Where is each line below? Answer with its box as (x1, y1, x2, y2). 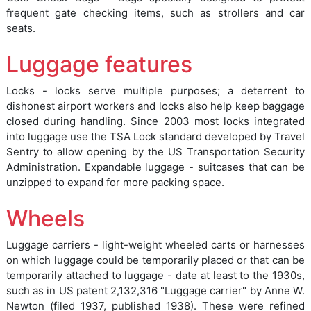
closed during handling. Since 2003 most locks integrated (6, 115, 305, 128)
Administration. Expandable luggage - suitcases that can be (6, 160, 305, 174)
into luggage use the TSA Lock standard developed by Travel (6, 130, 305, 144)
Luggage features (6, 51, 192, 78)
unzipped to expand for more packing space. (6, 176, 224, 190)
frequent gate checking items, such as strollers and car (6, 6, 305, 20)
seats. (6, 22, 35, 35)
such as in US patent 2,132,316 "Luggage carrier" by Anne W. (6, 284, 305, 298)
